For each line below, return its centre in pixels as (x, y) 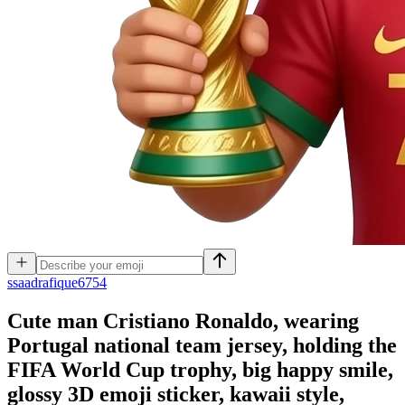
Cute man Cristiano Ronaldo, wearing (183, 320)
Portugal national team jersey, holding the (202, 345)
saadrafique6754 (60, 283)
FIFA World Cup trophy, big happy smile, (200, 369)
